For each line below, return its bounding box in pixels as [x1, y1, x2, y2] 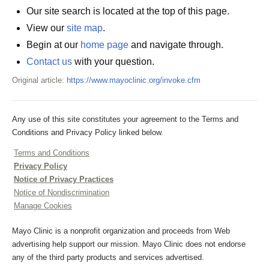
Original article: [12, 76, 67, 85]
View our [26, 23, 67, 33]
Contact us [26, 56, 72, 67]
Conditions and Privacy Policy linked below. [12, 128, 163, 137]
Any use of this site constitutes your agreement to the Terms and [12, 115, 238, 124]
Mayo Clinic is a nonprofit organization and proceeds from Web [12, 226, 230, 235]
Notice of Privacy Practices [14, 175, 113, 184]
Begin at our [26, 40, 80, 50]
